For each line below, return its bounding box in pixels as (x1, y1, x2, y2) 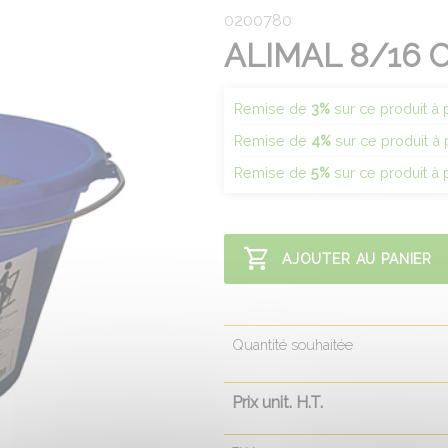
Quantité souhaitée (232, 336, 353, 353)
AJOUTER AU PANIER (281, 251, 433, 267)
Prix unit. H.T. (232, 393, 323, 412)
